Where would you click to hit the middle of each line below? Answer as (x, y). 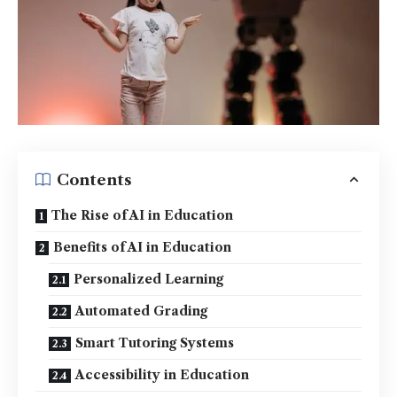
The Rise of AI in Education (142, 216)
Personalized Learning (148, 280)
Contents (94, 179)
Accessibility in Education (162, 375)
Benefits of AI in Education (142, 248)
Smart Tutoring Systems (155, 343)
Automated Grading (141, 311)
